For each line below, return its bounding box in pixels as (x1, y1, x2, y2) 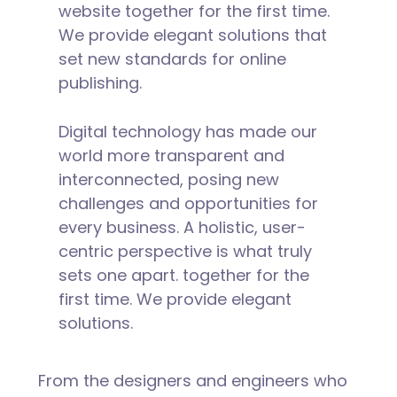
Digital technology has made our (58, 120, 317, 143)
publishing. (58, 71, 142, 94)
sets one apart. (58, 263, 183, 286)
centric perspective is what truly (58, 239, 312, 262)
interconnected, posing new (58, 167, 279, 191)
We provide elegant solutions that (58, 23, 327, 46)
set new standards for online (58, 47, 286, 70)
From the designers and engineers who (37, 369, 347, 392)
